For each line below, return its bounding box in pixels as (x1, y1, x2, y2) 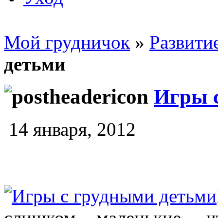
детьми (4, 53, 65, 74)
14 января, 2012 (4, 118, 136, 140)
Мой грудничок (4, 31, 130, 53)
